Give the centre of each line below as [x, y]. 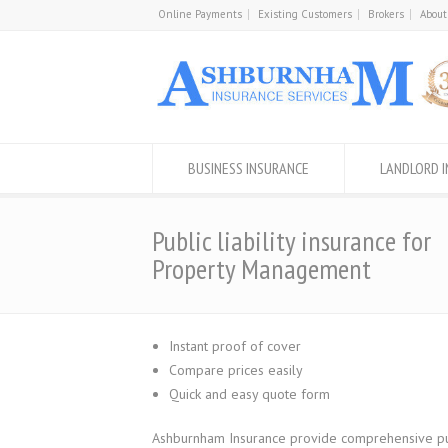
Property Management [261, 268]
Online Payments [200, 14]
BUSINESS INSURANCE [248, 168]
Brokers [386, 14]
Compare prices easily [236, 370]
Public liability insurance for [291, 240]
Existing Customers [305, 14]
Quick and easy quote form [249, 394]
